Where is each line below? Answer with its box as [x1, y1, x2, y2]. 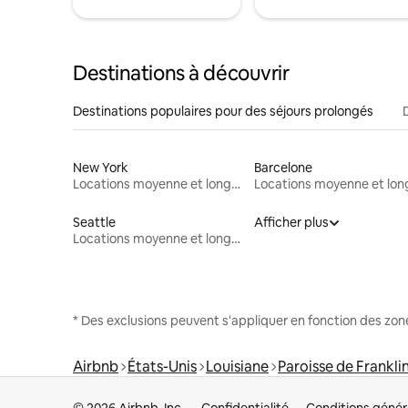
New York [73, 158, 128, 176]
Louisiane [206, 356, 269, 376]
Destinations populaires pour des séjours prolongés [73, 102, 373, 119]
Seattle [73, 213, 116, 230]
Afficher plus [253, 213, 329, 230]
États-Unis [127, 356, 197, 376]
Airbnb [73, 356, 118, 376]
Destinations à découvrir [73, 59, 290, 87]
